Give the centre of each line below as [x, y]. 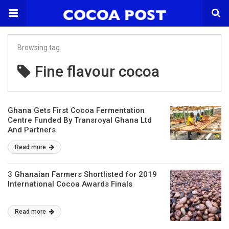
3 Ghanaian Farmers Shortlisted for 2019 [82, 174]
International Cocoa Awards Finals [70, 184]
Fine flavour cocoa [97, 71]
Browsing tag [39, 48]
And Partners [32, 130]
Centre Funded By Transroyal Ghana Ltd [80, 120]
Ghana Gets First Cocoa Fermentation [76, 110]
